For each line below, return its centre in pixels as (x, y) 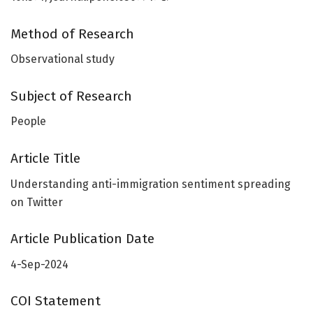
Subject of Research (71, 96)
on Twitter (37, 202)
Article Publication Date (82, 239)
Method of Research (72, 34)
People (28, 122)
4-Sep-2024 (39, 264)
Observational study (63, 59)
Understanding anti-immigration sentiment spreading (151, 184)
